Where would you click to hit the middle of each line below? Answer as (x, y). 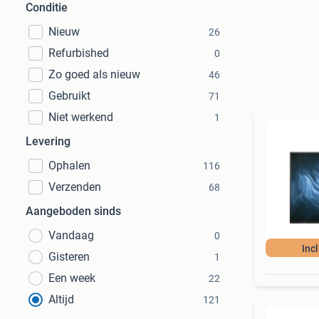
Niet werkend (81, 117)
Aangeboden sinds (73, 211)
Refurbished (79, 53)
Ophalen (69, 166)
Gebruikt (69, 96)
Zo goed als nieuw (94, 74)
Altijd (61, 299)
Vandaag (71, 235)
